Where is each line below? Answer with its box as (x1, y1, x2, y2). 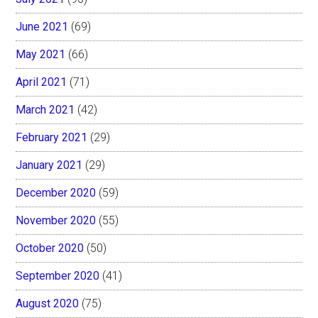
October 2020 (16, 241, 84, 255)
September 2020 (16, 268, 100, 283)
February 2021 (16, 130, 88, 144)
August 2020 (16, 296, 79, 310)
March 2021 (16, 102, 75, 116)
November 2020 (16, 213, 97, 227)
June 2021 (16, 19, 69, 33)
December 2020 (16, 185, 97, 199)
